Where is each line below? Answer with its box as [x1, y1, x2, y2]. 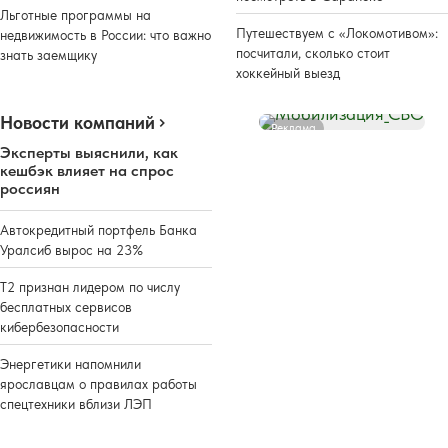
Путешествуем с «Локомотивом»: [236, 24, 438, 41]
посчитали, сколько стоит [236, 44, 390, 61]
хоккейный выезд [236, 64, 340, 81]
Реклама [271, 120, 316, 135]
